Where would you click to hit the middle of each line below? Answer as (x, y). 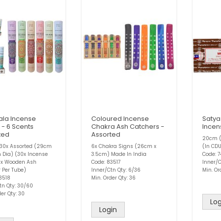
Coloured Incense (120, 119)
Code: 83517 (106, 162)
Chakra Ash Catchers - (128, 127)
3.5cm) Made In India (119, 154)
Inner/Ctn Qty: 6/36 (116, 170)
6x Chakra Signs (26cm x (124, 147)
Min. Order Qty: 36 (113, 178)
